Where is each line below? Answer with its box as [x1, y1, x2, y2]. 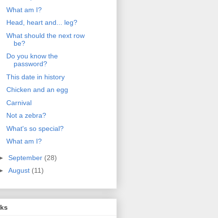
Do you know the [6, 52, 58, 60]
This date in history [6, 73, 65, 81]
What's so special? [6, 124, 64, 132]
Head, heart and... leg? [6, 18, 77, 27]
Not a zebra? [6, 111, 46, 120]
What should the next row [6, 31, 85, 39]
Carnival [6, 98, 32, 107]
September [8, 153, 44, 162]
